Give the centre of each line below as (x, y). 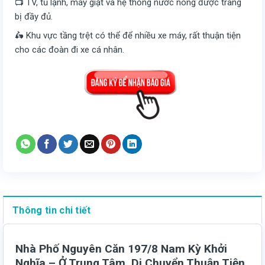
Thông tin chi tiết (52, 211)
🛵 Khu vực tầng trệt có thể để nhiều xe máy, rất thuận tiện (128, 35)
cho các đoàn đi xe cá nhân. (70, 49)
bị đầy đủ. (34, 16)
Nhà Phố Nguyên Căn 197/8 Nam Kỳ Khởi (121, 249)
